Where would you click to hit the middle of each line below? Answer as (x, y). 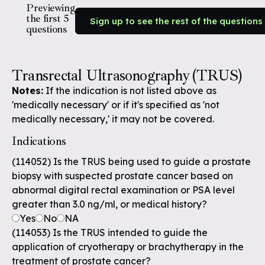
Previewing (51, 8)
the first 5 (48, 18)
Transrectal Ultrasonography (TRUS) (127, 75)
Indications (39, 141)
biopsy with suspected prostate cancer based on (122, 176)
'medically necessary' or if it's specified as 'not (116, 105)
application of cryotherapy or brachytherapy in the (128, 247)
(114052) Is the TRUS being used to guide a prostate (131, 161)
